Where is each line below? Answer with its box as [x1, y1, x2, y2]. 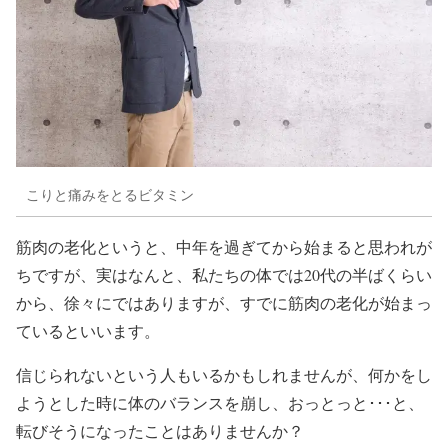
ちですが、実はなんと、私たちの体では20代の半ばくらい [16, 263, 432, 285]
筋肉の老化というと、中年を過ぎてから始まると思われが [16, 235, 432, 257]
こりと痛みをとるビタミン [26, 186, 194, 204]
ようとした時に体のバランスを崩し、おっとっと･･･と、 [16, 391, 424, 413]
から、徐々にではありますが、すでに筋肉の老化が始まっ [16, 291, 432, 313]
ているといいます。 [16, 319, 160, 341]
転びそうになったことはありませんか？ [16, 419, 304, 441]
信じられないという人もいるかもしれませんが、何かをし [16, 363, 432, 385]
